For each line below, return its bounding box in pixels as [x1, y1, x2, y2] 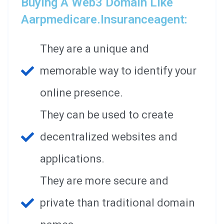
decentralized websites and [39, 130, 177, 143]
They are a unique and [39, 42, 149, 55]
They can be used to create [39, 108, 173, 121]
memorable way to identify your [39, 64, 196, 77]
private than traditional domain [39, 196, 195, 209]
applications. [39, 152, 104, 165]
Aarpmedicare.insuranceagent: [21, 12, 187, 26]
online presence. [39, 86, 123, 99]
